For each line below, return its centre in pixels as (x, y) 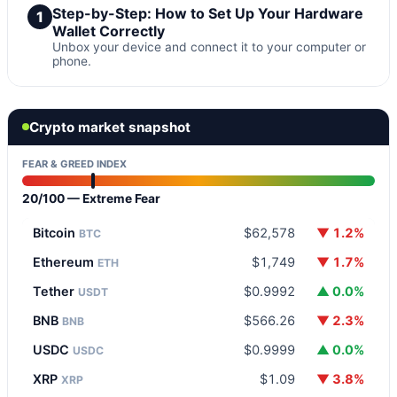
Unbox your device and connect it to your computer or (209, 47)
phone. (72, 61)
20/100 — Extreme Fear (91, 198)
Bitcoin (56, 232)
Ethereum (65, 261)
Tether (55, 291)
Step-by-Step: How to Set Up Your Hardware (208, 13)
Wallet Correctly (109, 31)
